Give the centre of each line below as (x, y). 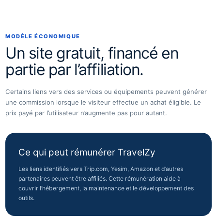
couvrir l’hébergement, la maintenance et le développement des (106, 188)
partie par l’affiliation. (74, 70)
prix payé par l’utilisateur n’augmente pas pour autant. (86, 113)
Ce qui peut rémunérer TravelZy (87, 152)
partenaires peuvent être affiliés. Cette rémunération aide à (100, 178)
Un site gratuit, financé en (92, 53)
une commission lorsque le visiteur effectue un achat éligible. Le (103, 102)
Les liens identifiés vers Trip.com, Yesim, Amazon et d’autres (101, 169)
